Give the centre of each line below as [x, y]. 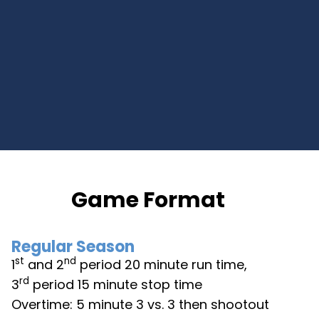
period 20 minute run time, [162, 265]
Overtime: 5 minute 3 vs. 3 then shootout [140, 305]
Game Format [148, 200]
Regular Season [73, 247]
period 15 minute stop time [116, 285]
